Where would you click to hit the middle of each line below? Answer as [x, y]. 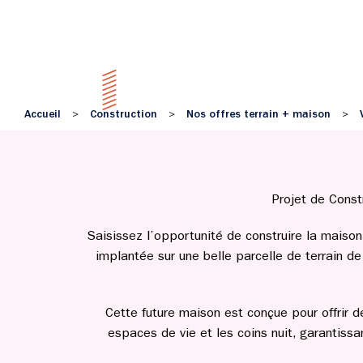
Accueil [43, 115]
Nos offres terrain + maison [258, 115]
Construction [124, 115]
